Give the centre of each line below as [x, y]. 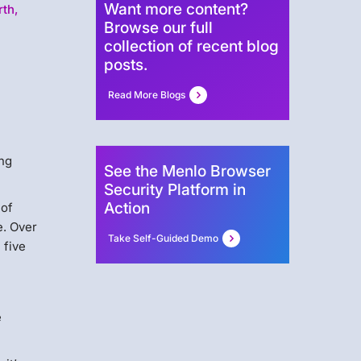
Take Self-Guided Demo [163, 239]
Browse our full [158, 28]
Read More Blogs [146, 95]
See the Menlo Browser [187, 171]
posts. [125, 65]
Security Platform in [174, 190]
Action [127, 208]
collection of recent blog [191, 46]
